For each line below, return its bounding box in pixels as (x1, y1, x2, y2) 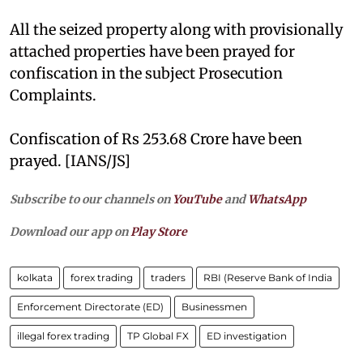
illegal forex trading (17, 329, 109, 342)
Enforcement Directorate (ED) (17, 300, 164, 313)
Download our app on (10, 224, 130, 239)
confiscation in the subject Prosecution (10, 63, 283, 83)
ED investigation (207, 329, 287, 342)
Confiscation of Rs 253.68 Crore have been (10, 129, 302, 148)
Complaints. (10, 85, 96, 105)
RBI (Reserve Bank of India (203, 271, 332, 284)
